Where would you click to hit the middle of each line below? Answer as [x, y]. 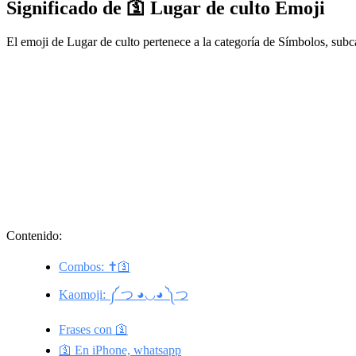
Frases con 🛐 [93, 329]
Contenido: [34, 235]
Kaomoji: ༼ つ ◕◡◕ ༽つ [124, 294]
